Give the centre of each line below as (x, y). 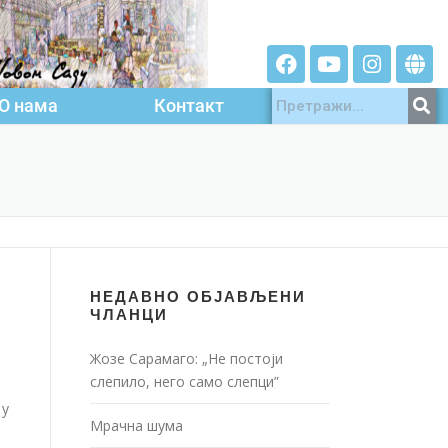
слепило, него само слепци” (184, 381)
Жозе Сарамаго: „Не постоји (186, 358)
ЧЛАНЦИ (129, 314)
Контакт (189, 105)
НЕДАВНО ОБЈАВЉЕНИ (198, 296)
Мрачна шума (136, 425)
